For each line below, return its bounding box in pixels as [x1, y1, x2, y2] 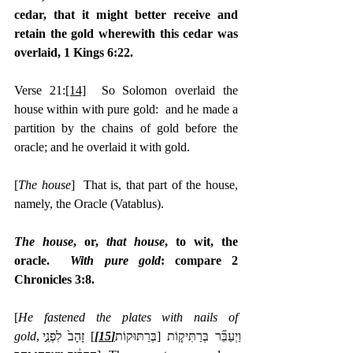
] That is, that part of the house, [70, 177, 239, 191]
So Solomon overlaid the [85, 83, 239, 97]
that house [106, 234, 165, 248]
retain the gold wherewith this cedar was [14, 26, 238, 40]
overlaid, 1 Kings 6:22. [14, 45, 133, 59]
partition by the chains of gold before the [14, 121, 238, 135]
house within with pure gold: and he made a [14, 102, 238, 116]
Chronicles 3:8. [14, 272, 95, 286]
